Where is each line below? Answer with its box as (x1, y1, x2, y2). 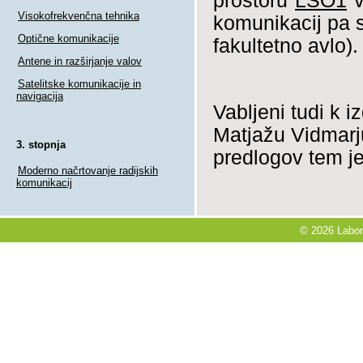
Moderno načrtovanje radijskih (18, 164, 158, 177)
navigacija (16, 89, 63, 102)
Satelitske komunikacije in (18, 77, 141, 90)
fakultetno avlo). (213, 34, 358, 57)
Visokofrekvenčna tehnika (18, 9, 139, 22)
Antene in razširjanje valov (18, 54, 142, 67)
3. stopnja (16, 138, 66, 151)
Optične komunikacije (18, 32, 119, 45)
